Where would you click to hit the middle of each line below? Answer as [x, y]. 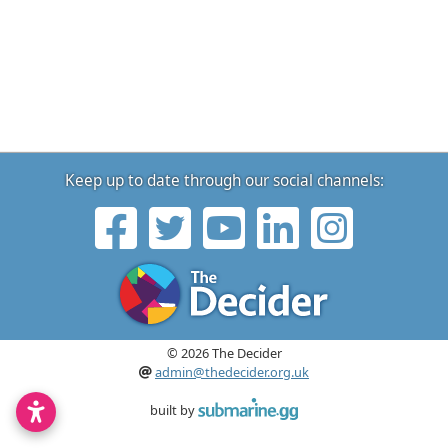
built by [172, 410]
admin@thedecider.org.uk [232, 372]
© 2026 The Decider [224, 353]
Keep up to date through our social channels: [224, 180]
